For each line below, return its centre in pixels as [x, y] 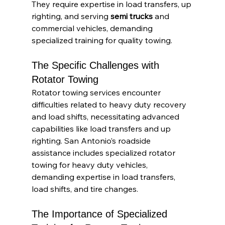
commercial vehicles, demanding [93, 28]
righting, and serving [70, 16]
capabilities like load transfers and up [102, 129]
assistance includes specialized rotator [104, 153]
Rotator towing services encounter [97, 93]
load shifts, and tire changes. [85, 189]
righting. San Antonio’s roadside [92, 141]
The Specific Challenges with [97, 66]
